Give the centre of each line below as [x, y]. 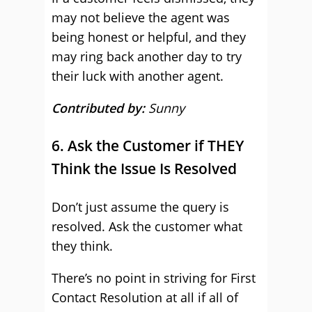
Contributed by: [100, 108]
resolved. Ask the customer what [147, 226]
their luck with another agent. [138, 76]
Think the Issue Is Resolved [144, 169]
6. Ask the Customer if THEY [148, 146]
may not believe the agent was [141, 17]
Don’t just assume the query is [140, 207]
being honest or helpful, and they [149, 37]
